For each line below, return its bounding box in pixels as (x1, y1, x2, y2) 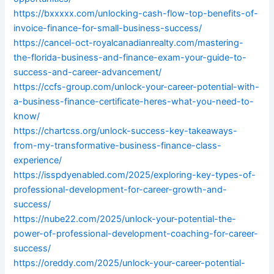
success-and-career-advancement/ (13, 67, 162, 78)
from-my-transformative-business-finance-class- (13, 140, 222, 152)
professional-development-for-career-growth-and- (13, 184, 228, 196)
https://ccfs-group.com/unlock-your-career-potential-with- (13, 81, 260, 93)
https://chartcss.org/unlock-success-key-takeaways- (13, 125, 238, 137)
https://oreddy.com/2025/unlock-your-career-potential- (13, 257, 246, 269)
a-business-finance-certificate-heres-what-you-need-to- (13, 96, 254, 108)
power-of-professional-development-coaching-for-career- (13, 228, 259, 240)
